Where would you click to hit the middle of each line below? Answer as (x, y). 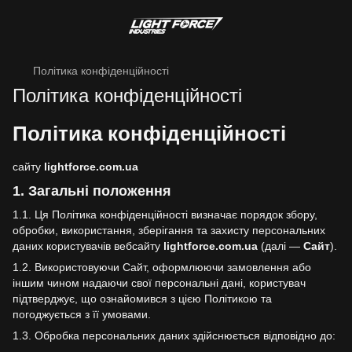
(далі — (280, 246)
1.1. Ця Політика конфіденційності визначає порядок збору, (165, 214)
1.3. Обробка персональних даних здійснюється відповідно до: (174, 335)
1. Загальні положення (92, 191)
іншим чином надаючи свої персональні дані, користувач (159, 282)
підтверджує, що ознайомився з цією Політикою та (142, 298)
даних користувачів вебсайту (88, 246)
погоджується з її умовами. (82, 314)
